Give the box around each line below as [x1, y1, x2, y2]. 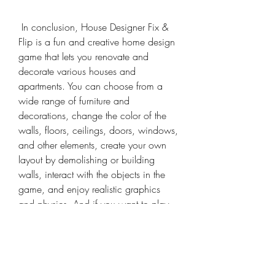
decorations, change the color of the [18, 109, 166, 122]
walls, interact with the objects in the [18, 168, 165, 181]
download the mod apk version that [18, 227, 163, 240]
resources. [18, 256, 59, 269]
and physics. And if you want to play [18, 197, 169, 211]
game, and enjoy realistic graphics [18, 182, 160, 196]
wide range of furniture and [18, 94, 130, 107]
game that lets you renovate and [18, 50, 149, 63]
